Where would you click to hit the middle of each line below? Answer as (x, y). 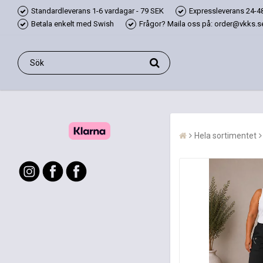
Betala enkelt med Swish (73, 24)
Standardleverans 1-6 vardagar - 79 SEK (97, 11)
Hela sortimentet (225, 136)
